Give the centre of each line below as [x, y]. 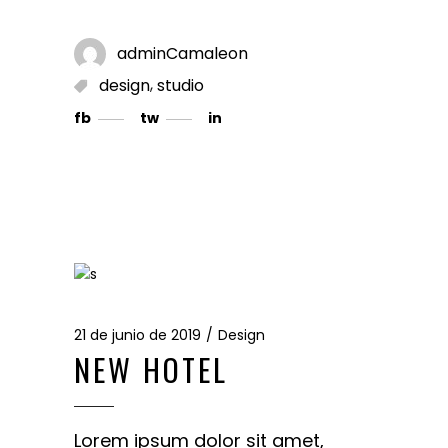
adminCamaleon [182, 53]
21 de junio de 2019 [137, 335]
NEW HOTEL [151, 370]
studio [180, 85]
